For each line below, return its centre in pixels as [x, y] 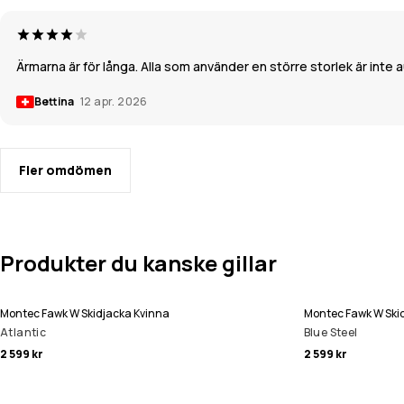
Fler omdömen [65, 170]
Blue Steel [331, 333]
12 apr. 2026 [114, 102]
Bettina [55, 102]
